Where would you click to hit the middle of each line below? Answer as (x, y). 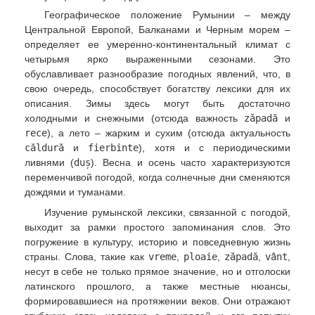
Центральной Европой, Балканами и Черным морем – (157, 29)
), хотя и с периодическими (215, 147)
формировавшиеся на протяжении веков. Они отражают (157, 301)
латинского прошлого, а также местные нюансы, (157, 286)
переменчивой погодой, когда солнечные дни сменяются (157, 177)
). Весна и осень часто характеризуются (191, 162)
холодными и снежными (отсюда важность (135, 118)
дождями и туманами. (75, 192)
